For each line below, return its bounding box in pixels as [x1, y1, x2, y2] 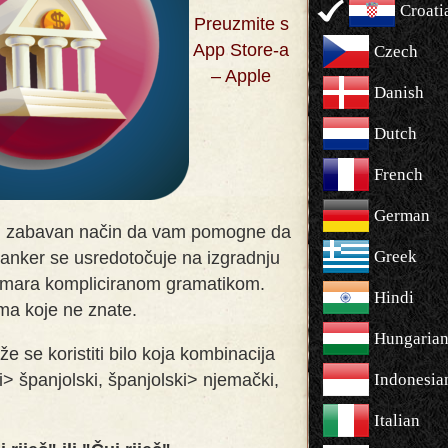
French [374, 165, 423, 184]
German [374, 206, 430, 225]
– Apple [211, 65, 271, 86]
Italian [374, 411, 420, 430]
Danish [374, 83, 424, 102]
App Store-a [193, 39, 289, 60]
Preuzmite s [193, 13, 289, 34]
